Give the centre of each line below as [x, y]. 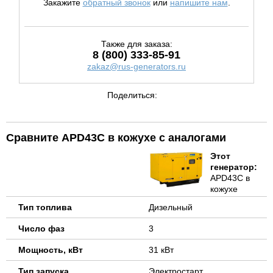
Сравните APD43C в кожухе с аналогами [116, 137]
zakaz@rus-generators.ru [136, 67]
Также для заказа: [136, 44]
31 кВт [161, 250]
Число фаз [41, 228]
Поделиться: [132, 95]
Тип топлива [45, 207]
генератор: [234, 167]
